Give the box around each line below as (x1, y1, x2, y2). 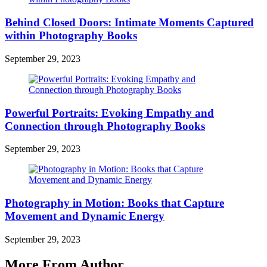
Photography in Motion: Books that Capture (5, 197, 224, 210)
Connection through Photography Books (5, 119, 205, 132)
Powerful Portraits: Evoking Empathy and (5, 106, 214, 119)
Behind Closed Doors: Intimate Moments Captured (5, 16, 254, 29)
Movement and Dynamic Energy (5, 210, 164, 223)
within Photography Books (5, 29, 137, 42)
